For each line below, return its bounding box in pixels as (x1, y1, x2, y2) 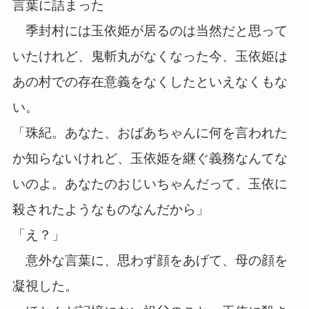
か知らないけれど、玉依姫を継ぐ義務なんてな (12, 151, 288, 166)
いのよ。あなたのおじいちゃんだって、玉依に (12, 177, 288, 192)
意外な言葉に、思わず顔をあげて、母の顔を (12, 253, 288, 268)
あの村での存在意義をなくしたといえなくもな (12, 74, 288, 90)
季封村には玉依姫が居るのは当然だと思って (12, 23, 288, 39)
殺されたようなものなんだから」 (12, 202, 209, 217)
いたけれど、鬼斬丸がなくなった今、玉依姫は (12, 49, 288, 64)
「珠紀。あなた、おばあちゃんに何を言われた (12, 126, 288, 141)
